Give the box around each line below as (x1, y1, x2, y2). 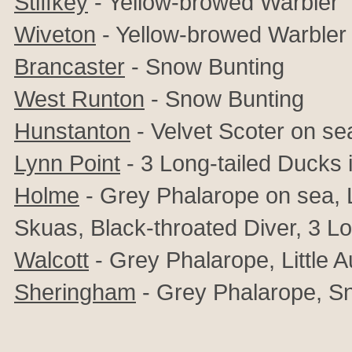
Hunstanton (14, 118, 130, 144)
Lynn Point (14, 150, 120, 176)
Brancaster (14, 53, 125, 79)
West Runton (14, 86, 145, 112)
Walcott (14, 247, 89, 273)
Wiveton (14, 21, 96, 47)
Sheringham (14, 279, 136, 305)
